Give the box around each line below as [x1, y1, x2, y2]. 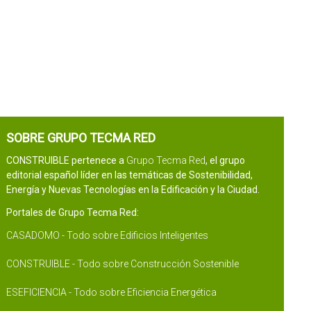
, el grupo [205, 155, 245, 166]
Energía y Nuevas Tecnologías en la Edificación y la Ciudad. [6, 184, 260, 195]
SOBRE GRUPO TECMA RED [6, 131, 155, 145]
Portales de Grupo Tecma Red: [6, 207, 139, 218]
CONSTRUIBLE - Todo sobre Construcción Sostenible [6, 258, 239, 269]
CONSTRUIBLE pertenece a [6, 155, 126, 166]
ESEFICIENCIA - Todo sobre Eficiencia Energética [6, 287, 217, 298]
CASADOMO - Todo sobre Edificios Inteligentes [6, 230, 208, 241]
